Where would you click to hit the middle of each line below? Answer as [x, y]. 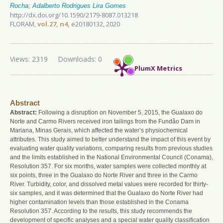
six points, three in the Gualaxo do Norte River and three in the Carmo [104, 175]
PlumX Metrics [158, 68]
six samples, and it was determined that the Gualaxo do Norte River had [107, 193]
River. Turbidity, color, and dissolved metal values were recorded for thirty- [109, 184]
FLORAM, [24, 24]
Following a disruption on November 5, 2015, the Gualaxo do [120, 112]
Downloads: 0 [80, 59]
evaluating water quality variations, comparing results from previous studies [111, 148]
